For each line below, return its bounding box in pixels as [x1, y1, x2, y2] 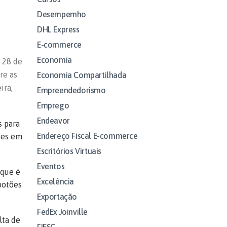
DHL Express [37, 24, 80, 34]
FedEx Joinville [37, 207, 88, 216]
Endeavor [37, 116, 70, 125]
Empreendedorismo [37, 85, 106, 95]
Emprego [37, 100, 69, 110]
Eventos [37, 161, 65, 171]
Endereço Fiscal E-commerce [37, 131, 138, 140]
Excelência [37, 176, 74, 186]
